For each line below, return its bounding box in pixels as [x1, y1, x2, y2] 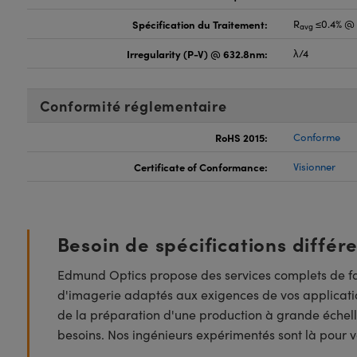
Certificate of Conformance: [134, 159, 269, 174]
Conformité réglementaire [39, 96, 227, 116]
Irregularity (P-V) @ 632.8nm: [127, 46, 269, 61]
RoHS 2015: [215, 130, 269, 144]
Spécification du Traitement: [132, 17, 269, 31]
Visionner [293, 159, 336, 174]
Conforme [293, 130, 341, 144]
